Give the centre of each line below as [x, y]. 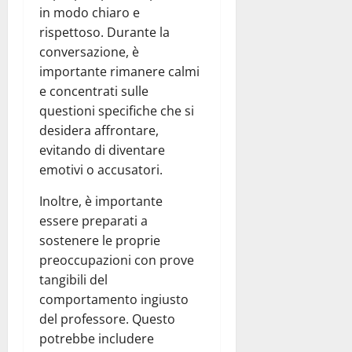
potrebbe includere [97, 339]
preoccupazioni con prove [117, 260]
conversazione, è [89, 52]
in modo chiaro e [90, 13]
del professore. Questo [107, 319]
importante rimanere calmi [119, 72]
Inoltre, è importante [101, 202]
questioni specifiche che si [117, 111]
